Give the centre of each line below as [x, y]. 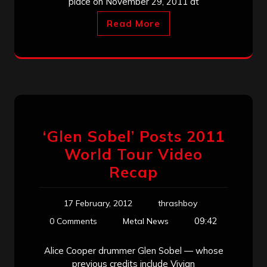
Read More [133, 23]
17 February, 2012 [98, 203]
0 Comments [73, 221]
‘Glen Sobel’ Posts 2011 [133, 136]
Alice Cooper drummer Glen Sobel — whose [133, 250]
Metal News [146, 221]
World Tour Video [133, 154]
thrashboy [178, 203]
